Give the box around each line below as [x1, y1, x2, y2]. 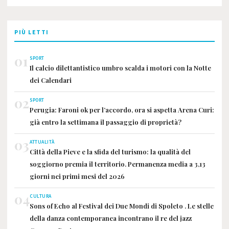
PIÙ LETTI [14, 28, 49, 37]
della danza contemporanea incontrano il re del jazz [30, 213, 192, 222]
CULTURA [30, 192, 52, 200]
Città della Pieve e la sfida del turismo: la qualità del [30, 147, 191, 156]
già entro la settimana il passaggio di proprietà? [30, 117, 181, 126]
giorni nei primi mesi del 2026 [30, 171, 125, 180]
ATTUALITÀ [30, 138, 55, 146]
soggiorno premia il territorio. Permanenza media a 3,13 [30, 159, 205, 168]
